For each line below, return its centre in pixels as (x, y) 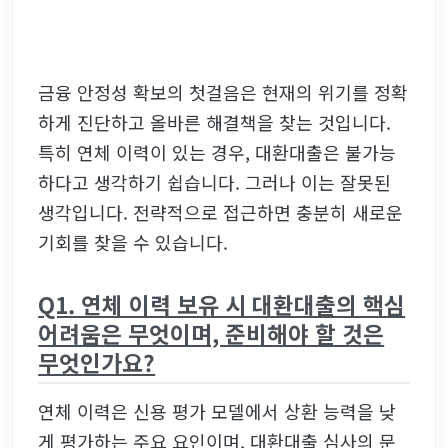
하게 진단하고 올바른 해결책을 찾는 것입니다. (215, 121)
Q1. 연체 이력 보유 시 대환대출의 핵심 (222, 304)
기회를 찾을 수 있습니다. (133, 241)
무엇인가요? (97, 362)
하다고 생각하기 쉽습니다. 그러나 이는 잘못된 (215, 181)
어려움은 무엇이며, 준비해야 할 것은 (211, 333)
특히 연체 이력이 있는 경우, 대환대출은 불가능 (217, 151)
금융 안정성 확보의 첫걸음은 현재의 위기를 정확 (223, 91)
